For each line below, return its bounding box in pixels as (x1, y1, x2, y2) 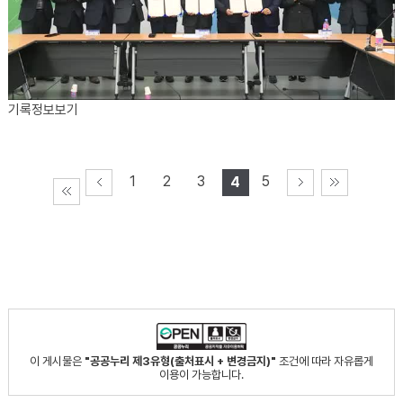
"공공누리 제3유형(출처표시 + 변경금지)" (84, 354, 276, 369)
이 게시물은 (29, 354, 85, 369)
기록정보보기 (7, 101, 78, 118)
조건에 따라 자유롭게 (275, 354, 373, 369)
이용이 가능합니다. (158, 368, 244, 382)
